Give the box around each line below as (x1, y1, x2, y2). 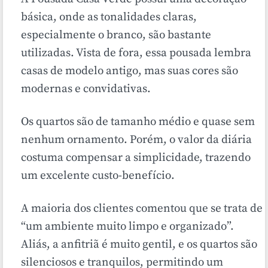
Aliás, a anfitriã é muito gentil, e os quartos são (21, 237, 257, 252)
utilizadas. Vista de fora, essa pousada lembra (21, 46, 251, 60)
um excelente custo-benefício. (21, 169, 175, 183)
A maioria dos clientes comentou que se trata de (21, 202, 263, 216)
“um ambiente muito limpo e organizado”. (21, 220, 234, 234)
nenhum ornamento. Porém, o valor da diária (21, 133, 252, 147)
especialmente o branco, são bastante (21, 28, 211, 42)
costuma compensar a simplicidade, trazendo (21, 151, 251, 165)
